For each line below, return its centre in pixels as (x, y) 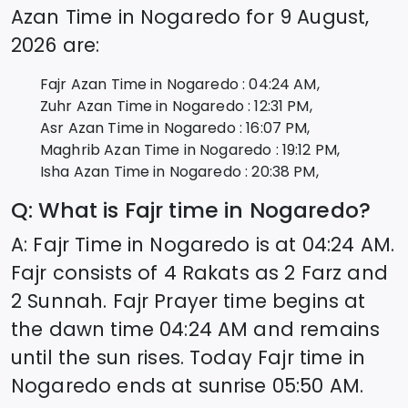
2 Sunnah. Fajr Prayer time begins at (189, 301)
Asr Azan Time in (102, 127)
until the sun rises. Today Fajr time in (188, 357)
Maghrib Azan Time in (120, 149)
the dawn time (82, 329)
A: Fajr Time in (81, 244)
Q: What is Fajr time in (127, 209)
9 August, (324, 16)
